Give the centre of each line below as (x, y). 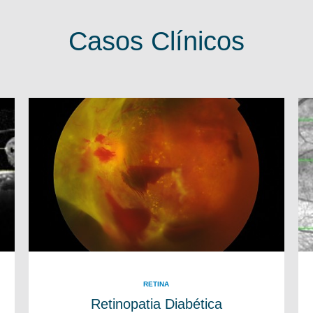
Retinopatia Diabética (156, 304)
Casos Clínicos (156, 41)
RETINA (156, 284)
